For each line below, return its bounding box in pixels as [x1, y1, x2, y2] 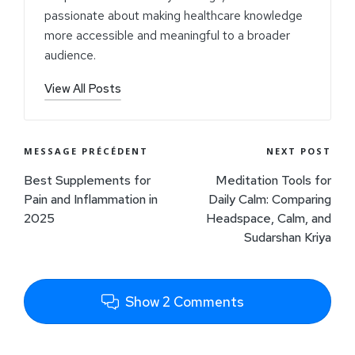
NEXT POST [266, 145, 331, 158]
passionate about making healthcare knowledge [44, 7, 303, 25]
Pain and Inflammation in [24, 191, 158, 208]
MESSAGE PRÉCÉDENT [24, 145, 148, 158]
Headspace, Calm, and [206, 210, 331, 227]
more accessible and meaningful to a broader [44, 27, 290, 44]
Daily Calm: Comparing [208, 191, 331, 208]
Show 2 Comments [125, 292, 245, 311]
